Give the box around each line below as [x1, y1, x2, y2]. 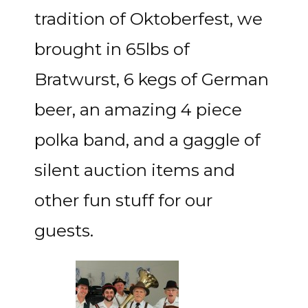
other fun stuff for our [34, 190, 212, 210]
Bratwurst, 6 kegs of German [34, 69, 269, 89]
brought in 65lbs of [34, 38, 190, 59]
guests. [34, 220, 93, 241]
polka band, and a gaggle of [34, 129, 261, 150]
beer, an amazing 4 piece [34, 99, 242, 120]
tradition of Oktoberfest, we [34, 8, 263, 29]
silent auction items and [34, 159, 235, 180]
